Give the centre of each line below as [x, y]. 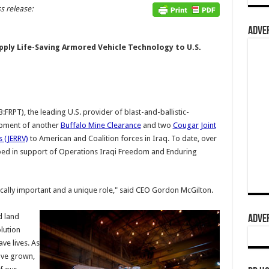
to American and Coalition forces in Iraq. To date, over [122, 138]
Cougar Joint [194, 125]
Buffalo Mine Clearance [101, 125]
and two [157, 125]
